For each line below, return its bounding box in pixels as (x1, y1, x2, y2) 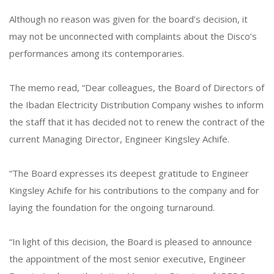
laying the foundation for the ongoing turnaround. (9, 201, 215, 214)
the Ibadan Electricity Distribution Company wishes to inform (9, 98, 264, 111)
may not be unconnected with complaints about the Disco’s (9, 30, 257, 43)
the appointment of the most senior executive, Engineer (9, 253, 246, 265)
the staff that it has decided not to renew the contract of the (9, 116, 265, 128)
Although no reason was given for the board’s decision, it (9, 13, 248, 26)
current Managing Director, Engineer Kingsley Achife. (9, 133, 229, 146)
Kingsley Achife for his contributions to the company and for (9, 184, 259, 197)
